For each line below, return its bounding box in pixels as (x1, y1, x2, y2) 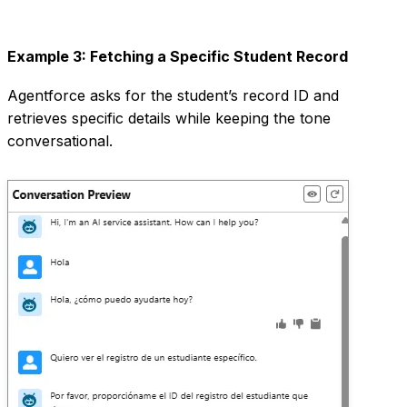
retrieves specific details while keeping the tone (7, 109, 331, 128)
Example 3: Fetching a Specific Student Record (7, 47, 348, 66)
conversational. (7, 132, 113, 151)
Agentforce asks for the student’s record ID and (7, 86, 339, 105)
